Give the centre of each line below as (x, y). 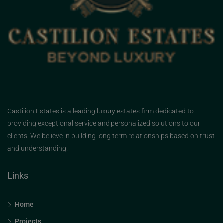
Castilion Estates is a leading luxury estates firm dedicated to (101, 111)
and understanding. (38, 148)
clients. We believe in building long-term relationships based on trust (111, 136)
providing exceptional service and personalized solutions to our (104, 123)
